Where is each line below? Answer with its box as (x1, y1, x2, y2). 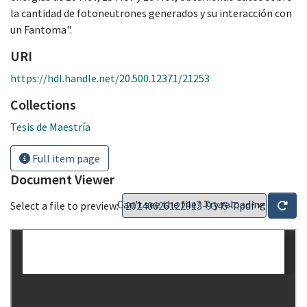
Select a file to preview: (10, 198, 119, 212)
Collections (10, 95, 76, 113)
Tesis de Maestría (10, 119, 90, 134)
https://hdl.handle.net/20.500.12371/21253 (10, 71, 210, 85)
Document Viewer (10, 170, 114, 188)
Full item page (30, 151, 100, 165)
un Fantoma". (10, 22, 72, 36)
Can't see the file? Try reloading (117, 197, 268, 211)
